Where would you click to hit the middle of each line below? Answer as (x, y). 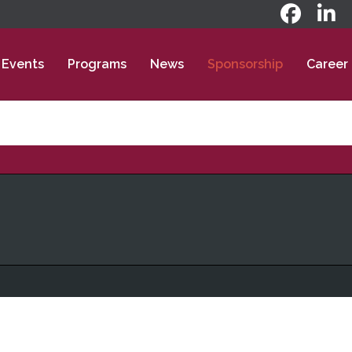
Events (23, 64)
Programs (97, 64)
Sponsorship (245, 64)
